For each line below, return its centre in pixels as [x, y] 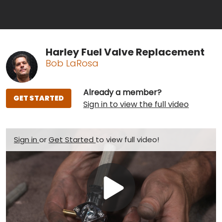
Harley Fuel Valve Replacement [125, 52]
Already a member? [122, 92]
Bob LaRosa [72, 63]
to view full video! [127, 139]
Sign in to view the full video [136, 104]
